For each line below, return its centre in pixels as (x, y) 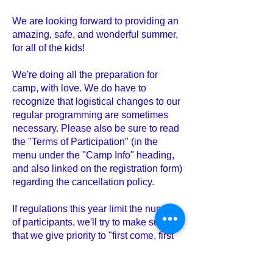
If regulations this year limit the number (95, 209)
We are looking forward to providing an (95, 21)
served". (30, 249)
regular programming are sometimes (90, 115)
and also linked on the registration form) (97, 168)
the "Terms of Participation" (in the (85, 142)
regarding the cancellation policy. (83, 182)
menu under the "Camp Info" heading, (93, 155)
